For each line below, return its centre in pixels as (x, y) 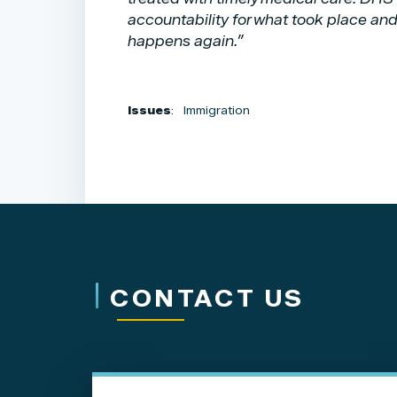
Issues (149, 110)
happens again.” (186, 41)
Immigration (217, 110)
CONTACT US (207, 298)
